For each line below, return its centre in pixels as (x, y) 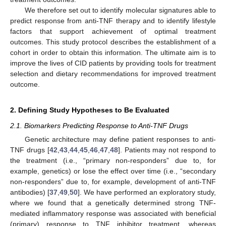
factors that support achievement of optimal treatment (113, 31)
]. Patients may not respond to (167, 150)
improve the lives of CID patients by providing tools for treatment (113, 63)
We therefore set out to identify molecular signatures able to (120, 10)
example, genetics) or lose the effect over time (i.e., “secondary (113, 171)
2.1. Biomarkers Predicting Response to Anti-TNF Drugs (99, 125)
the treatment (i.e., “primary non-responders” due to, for (113, 160)
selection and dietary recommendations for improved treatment (113, 73)
